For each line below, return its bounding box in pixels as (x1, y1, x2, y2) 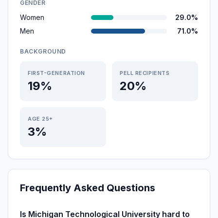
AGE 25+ (28, 115, 53, 122)
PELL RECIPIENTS (120, 70, 170, 76)
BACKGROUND (20, 48, 66, 55)
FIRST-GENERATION (28, 70, 85, 76)
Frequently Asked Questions (20, 182, 155, 194)
